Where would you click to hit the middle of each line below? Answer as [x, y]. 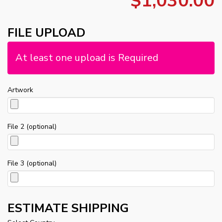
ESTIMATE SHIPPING [68, 208]
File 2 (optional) [32, 127]
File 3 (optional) [32, 164]
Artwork [20, 90]
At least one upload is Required [87, 58]
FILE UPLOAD [46, 33]
